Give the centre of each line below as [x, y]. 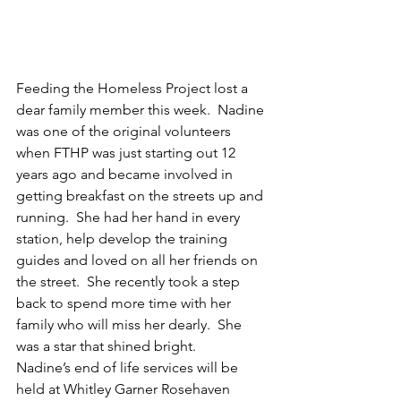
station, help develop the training [124, 239]
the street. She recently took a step [130, 282]
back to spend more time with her [125, 303]
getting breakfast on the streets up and [141, 196]
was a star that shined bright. [106, 346]
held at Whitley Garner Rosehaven [125, 389]
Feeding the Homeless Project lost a [134, 89]
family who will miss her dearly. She [131, 325]
